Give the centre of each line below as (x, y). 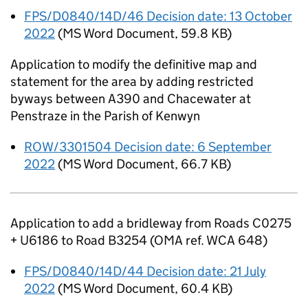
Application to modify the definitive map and (134, 64)
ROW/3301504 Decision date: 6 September (148, 147)
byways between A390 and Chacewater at (131, 99)
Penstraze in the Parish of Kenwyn (105, 116)
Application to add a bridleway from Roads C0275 (151, 223)
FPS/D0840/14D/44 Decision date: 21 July (145, 271)
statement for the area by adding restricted (132, 81)
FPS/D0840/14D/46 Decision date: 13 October (158, 16)
